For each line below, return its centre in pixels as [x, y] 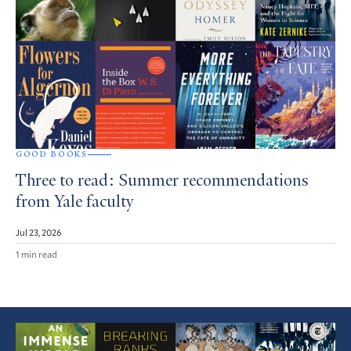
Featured [41, 331]
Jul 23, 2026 [39, 232]
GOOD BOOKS [52, 154]
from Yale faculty [75, 203]
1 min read [36, 254]
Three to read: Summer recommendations [162, 182]
